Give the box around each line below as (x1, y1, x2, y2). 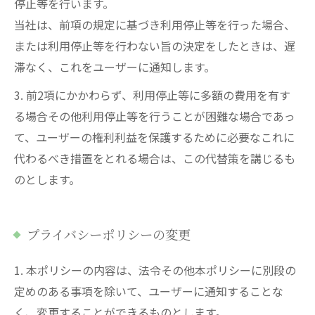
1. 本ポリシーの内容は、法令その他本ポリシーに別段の (14, 262, 296, 278)
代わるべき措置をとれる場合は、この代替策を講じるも (14, 150, 295, 167)
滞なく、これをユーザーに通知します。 (14, 58, 215, 75)
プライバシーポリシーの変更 (27, 225, 191, 243)
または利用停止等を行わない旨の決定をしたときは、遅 (14, 37, 295, 54)
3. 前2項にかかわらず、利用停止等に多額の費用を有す (14, 86, 290, 103)
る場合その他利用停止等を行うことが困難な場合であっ (14, 108, 295, 124)
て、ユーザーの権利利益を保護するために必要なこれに (14, 129, 295, 146)
